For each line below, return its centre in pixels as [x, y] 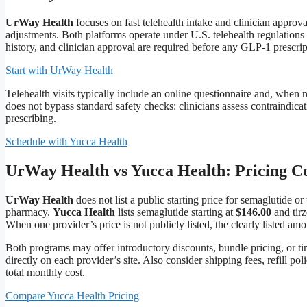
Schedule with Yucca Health [66, 141]
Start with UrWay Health [59, 70]
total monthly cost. [45, 272]
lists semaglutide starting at [175, 212]
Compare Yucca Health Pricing [72, 295]
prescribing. [31, 118]
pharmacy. [29, 212]
